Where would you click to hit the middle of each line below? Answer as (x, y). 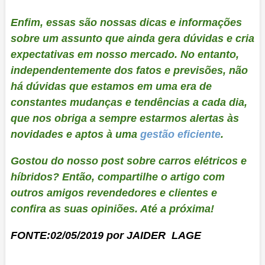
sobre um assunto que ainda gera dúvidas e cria (132, 38)
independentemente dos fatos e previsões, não (129, 70)
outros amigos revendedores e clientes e (114, 193)
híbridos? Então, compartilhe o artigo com (117, 177)
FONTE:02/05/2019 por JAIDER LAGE (106, 235)
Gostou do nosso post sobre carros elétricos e (128, 161)
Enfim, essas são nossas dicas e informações (126, 22)
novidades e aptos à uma (75, 134)
